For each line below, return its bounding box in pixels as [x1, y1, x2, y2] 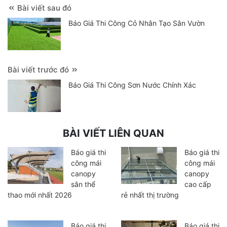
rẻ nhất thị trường [121, 191, 179, 200]
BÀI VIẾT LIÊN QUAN [63, 127, 164, 140]
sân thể [71, 180, 95, 189]
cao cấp [184, 180, 211, 189]
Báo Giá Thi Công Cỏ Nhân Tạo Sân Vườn [68, 18, 205, 27]
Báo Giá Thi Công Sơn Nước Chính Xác [68, 81, 196, 90]
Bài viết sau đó [15, 3, 71, 13]
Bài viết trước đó [8, 65, 71, 75]
